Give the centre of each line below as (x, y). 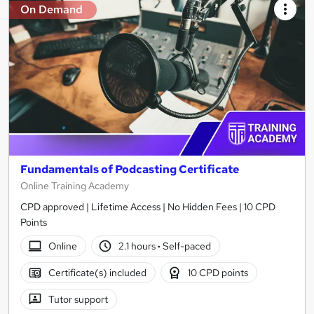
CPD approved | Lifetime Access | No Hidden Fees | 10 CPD (148, 207)
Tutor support (78, 300)
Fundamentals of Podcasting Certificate (130, 170)
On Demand (52, 10)
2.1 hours (138, 246)
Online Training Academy (75, 186)
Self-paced (186, 246)
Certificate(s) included (97, 273)
